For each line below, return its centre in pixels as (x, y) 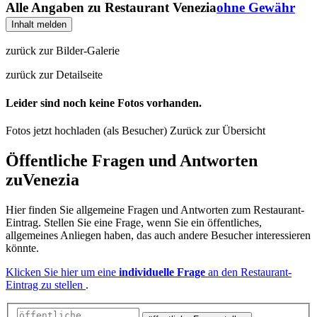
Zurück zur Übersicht (218, 130)
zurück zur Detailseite (54, 75)
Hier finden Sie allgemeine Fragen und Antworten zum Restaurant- (155, 209)
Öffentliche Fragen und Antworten (132, 160)
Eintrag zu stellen (46, 284)
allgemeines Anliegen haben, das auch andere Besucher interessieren (158, 235)
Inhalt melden (39, 24)
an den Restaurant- (248, 272)
